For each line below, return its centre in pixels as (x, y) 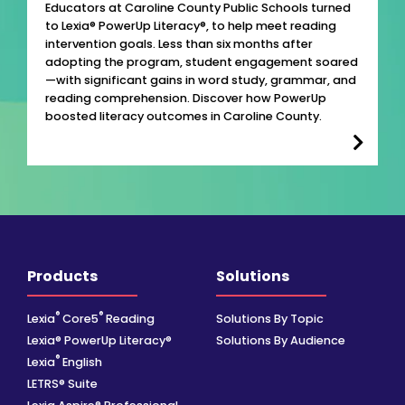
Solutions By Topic (270, 318)
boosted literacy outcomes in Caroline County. (184, 116)
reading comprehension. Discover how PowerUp (186, 98)
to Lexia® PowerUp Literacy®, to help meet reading (191, 25)
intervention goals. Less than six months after (179, 43)
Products (62, 277)
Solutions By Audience (281, 340)
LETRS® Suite (62, 383)
